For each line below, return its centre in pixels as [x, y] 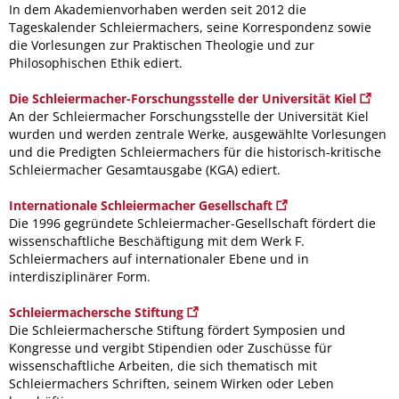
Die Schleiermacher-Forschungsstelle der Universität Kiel [184, 98]
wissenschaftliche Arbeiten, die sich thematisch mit [163, 365]
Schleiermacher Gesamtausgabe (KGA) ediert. [145, 169]
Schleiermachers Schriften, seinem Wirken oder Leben [171, 383]
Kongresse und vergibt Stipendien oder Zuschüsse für [171, 347]
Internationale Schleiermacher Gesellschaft [142, 205]
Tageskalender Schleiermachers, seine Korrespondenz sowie [190, 27]
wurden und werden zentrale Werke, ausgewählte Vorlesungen [198, 134]
